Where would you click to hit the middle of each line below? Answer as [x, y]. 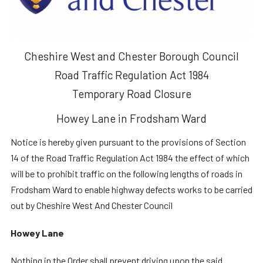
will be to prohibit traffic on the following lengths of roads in [126, 174]
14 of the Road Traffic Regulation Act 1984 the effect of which [130, 158]
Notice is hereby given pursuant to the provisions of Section [128, 142]
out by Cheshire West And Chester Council [91, 205]
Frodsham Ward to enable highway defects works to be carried [131, 190]
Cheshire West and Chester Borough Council [131, 56]
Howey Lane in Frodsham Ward [131, 119]
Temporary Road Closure [131, 94]
